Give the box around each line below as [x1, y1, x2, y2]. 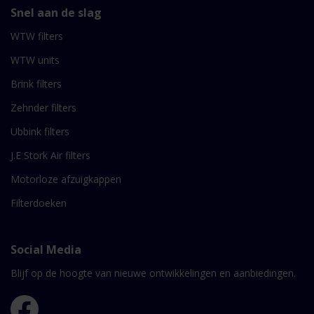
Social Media [11, 242, 81, 258]
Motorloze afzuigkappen [11, 172, 121, 186]
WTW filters [11, 29, 63, 43]
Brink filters [11, 77, 62, 91]
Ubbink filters [11, 125, 69, 139]
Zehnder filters [11, 101, 76, 115]
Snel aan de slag [11, 5, 102, 21]
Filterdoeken [11, 196, 67, 210]
